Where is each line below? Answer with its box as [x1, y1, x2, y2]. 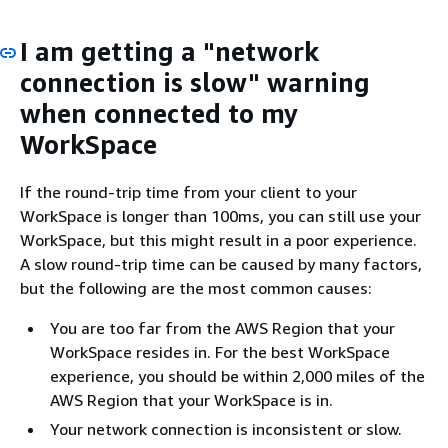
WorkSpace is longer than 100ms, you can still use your [20, 205, 421, 226]
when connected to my [20, 98, 298, 129]
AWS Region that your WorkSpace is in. [50, 389, 333, 410]
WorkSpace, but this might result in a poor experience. [20, 229, 417, 250]
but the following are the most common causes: [20, 277, 372, 298]
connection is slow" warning [20, 67, 370, 98]
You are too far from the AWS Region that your [50, 317, 395, 338]
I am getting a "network [20, 36, 319, 67]
